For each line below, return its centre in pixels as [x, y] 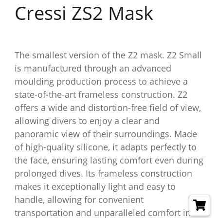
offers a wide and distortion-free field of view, [108, 108]
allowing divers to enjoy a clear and [87, 121]
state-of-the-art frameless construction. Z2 [101, 94]
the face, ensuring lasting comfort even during [109, 160]
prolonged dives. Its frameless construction [103, 173]
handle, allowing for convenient [79, 200]
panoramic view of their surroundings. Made [106, 134]
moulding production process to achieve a [101, 81]
